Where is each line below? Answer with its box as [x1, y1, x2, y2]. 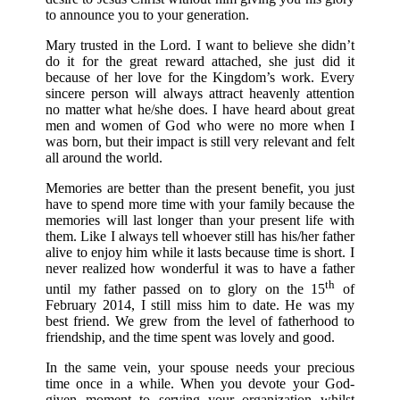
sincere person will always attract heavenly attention [46, 86, 354, 102]
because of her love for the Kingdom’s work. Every [46, 70, 354, 86]
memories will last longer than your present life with [46, 212, 354, 229]
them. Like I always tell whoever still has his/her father [46, 229, 354, 245]
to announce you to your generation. [46, 7, 261, 23]
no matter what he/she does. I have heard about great [46, 102, 354, 118]
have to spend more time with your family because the [46, 196, 354, 212]
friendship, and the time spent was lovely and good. [46, 329, 339, 345]
